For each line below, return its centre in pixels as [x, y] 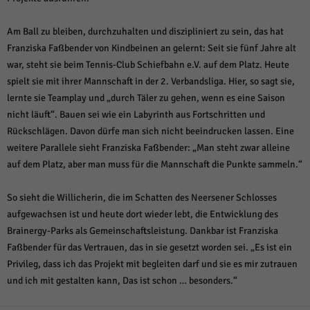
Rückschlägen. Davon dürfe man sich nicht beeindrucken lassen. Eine [151, 131]
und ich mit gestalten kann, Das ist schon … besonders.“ [122, 280]
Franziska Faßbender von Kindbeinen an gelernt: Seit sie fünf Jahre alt [152, 48]
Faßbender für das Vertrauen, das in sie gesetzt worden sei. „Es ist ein [149, 247]
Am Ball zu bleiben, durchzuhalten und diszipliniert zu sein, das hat [145, 31]
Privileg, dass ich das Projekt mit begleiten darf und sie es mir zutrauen [152, 264]
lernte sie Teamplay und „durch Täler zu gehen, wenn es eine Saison [146, 98]
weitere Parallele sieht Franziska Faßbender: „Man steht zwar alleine [148, 147]
